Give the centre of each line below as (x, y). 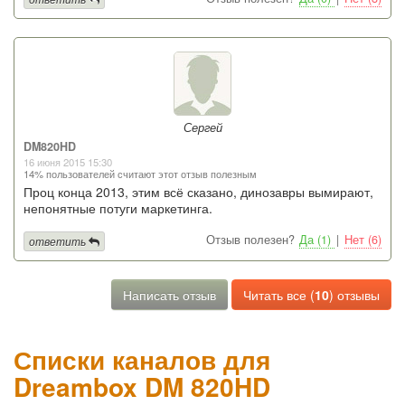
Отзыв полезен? (250, 240)
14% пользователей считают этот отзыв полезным (140, 174)
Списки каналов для (142, 359)
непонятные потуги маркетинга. (118, 208)
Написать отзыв (170, 294)
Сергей (202, 128)
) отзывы (354, 294)
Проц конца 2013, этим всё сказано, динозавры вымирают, (198, 192)
